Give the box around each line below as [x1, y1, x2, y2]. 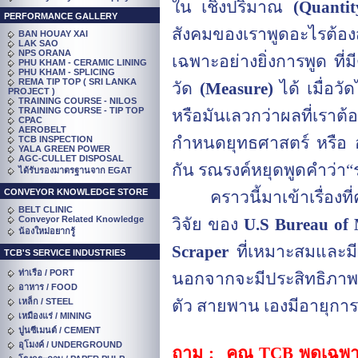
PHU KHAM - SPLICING [18, 67, 115, 77]
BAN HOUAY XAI [18, 29, 88, 38]
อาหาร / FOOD [18, 282, 78, 292]
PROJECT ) [8, 86, 55, 96]
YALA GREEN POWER [18, 144, 110, 153]
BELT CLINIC [18, 205, 73, 214]
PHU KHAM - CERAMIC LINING [18, 58, 147, 67]
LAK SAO [18, 38, 58, 48]
